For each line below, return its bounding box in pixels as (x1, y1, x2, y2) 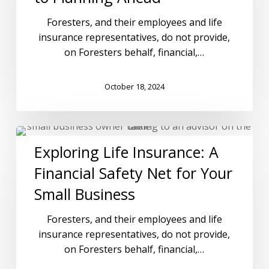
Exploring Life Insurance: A (34, 142, 219, 163)
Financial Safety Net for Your (34, 163, 232, 184)
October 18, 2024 (104, 80, 165, 92)
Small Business (34, 184, 135, 205)
